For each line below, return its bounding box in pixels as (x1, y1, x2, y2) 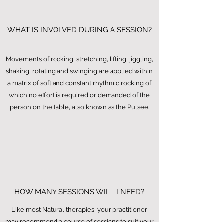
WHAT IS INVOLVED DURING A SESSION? (7, 25, 152, 34)
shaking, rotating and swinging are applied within (6, 67, 153, 75)
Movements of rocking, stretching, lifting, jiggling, (5, 55, 153, 63)
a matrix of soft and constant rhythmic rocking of (7, 79, 151, 87)
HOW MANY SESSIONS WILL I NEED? (14, 187, 144, 196)
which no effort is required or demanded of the (9, 91, 150, 99)
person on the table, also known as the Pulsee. (9, 103, 149, 111)
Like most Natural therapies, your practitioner (11, 206, 147, 213)
